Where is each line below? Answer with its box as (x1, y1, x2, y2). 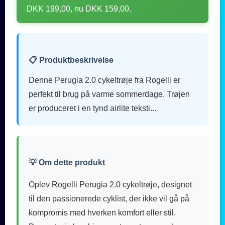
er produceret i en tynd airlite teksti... (29, 103, 156, 113)
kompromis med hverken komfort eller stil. (29, 208, 176, 217)
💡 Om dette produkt (29, 158, 105, 167)
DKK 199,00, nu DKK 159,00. (27, 4, 131, 13)
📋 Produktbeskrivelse (29, 55, 114, 64)
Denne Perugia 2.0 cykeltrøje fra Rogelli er (29, 75, 180, 84)
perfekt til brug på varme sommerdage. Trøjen (29, 89, 190, 98)
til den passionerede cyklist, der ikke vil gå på (29, 194, 189, 203)
